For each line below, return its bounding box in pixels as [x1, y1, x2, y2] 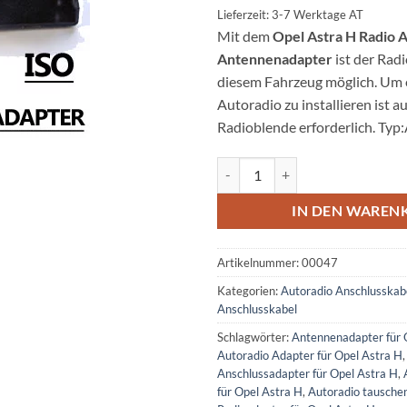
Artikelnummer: [217, 254, 302, 270]
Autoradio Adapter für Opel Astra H [217, 347, 402, 362]
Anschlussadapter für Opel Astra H [217, 365, 398, 381]
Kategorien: [217, 283, 281, 298]
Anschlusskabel [217, 301, 297, 316]
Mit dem [217, 26, 273, 45]
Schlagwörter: [217, 329, 292, 344]
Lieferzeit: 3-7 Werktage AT [217, 6, 363, 22]
